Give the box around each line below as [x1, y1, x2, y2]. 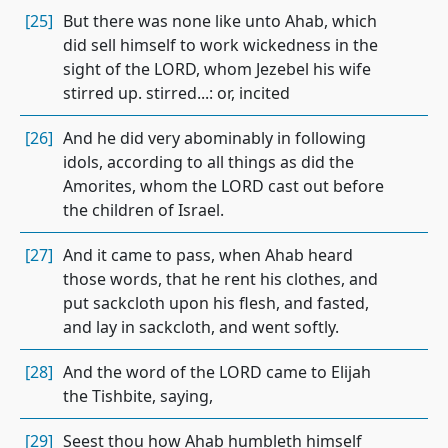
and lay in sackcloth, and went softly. [63, 316, 339, 338]
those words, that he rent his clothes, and [63, 268, 378, 290]
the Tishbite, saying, [63, 385, 213, 407]
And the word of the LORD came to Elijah [63, 361, 371, 383]
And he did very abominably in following [63, 127, 366, 149]
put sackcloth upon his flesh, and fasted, [63, 292, 369, 314]
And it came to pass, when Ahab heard [63, 244, 353, 266]
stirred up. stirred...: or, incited [63, 82, 290, 104]
